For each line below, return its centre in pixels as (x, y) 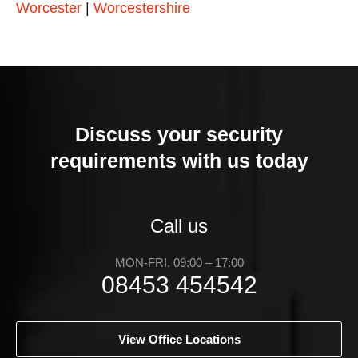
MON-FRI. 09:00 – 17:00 (179, 263)
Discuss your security (179, 135)
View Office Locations (179, 340)
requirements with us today (179, 161)
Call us (179, 226)
